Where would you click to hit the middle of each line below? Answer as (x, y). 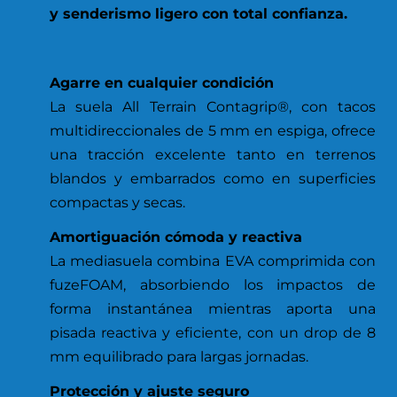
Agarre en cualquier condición (162, 82)
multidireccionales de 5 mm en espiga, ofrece (213, 130)
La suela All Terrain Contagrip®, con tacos (213, 106)
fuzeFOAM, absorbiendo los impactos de (213, 284)
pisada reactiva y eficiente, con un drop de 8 (213, 332)
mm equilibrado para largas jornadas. (179, 356)
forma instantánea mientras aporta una (213, 308)
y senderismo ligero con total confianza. (198, 13)
